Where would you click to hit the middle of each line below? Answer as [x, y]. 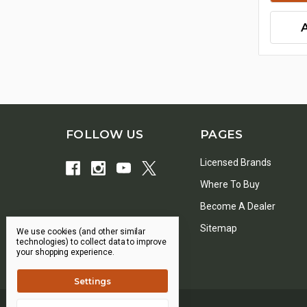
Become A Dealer [238, 206]
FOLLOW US [105, 134]
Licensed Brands [236, 162]
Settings [93, 281]
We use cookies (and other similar [81, 232]
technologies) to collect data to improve [91, 242]
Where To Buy [230, 184]
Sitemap [219, 228]
